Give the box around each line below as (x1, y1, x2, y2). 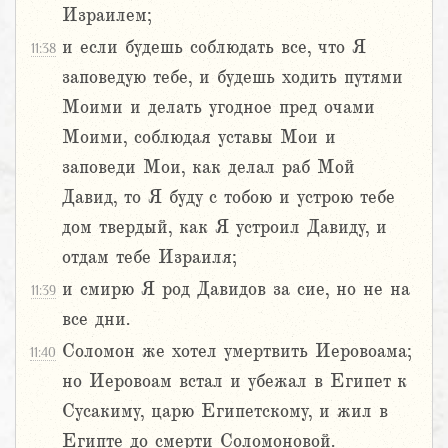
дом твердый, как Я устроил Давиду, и (62, 217, 387, 238)
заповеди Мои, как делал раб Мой (62, 157, 355, 178)
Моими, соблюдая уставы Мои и (62, 127, 336, 148)
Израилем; (62, 5, 152, 26)
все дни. (62, 309, 130, 330)
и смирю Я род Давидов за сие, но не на (62, 279, 410, 300)
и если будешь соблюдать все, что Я (62, 37, 366, 58)
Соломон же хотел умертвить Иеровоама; (62, 341, 412, 362)
